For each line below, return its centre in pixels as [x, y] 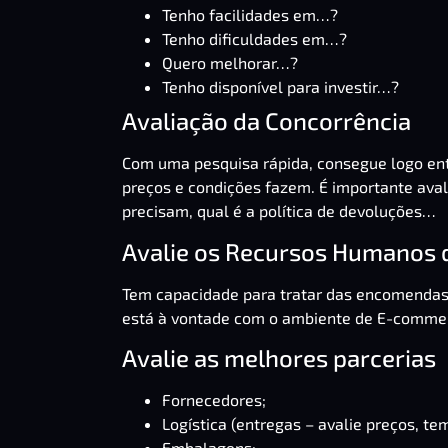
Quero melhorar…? [230, 63]
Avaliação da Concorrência [266, 121]
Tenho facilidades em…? [250, 15]
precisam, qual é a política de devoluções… [279, 211]
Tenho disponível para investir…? [280, 87]
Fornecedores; [214, 399]
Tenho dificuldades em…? [254, 39]
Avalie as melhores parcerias [279, 357]
